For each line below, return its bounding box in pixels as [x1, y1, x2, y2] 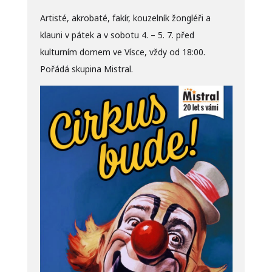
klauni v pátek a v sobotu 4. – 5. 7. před [39, 29, 194, 41]
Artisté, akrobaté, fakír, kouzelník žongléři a [39, 12, 211, 24]
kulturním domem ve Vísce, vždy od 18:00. [39, 46, 205, 58]
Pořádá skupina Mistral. [39, 63, 133, 75]
